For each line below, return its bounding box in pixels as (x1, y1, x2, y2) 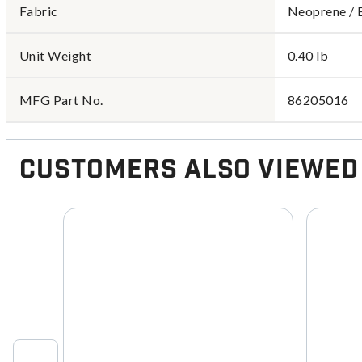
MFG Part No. (19, 92, 103, 107)
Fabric (19, 3, 58, 19)
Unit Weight (19, 48, 92, 63)
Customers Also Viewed (19, 153, 360, 187)
